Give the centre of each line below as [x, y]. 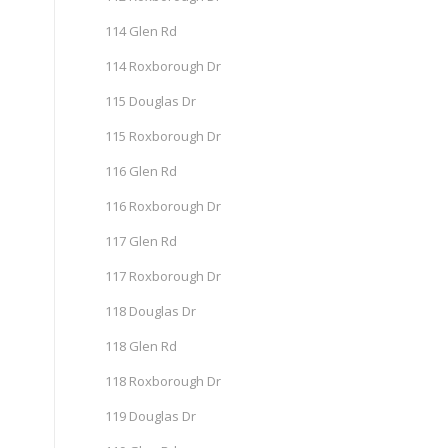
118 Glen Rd [141, 346]
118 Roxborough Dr [163, 381]
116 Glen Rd [141, 171]
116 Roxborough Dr [163, 206]
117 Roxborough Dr [163, 276]
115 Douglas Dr [151, 101]
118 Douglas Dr [151, 311]
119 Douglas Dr [151, 416]
